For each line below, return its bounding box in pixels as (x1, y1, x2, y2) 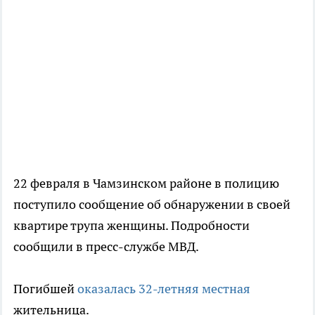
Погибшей (13, 280, 77, 297)
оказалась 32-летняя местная (77, 280, 250, 297)
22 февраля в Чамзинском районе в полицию (13, 174, 279, 191)
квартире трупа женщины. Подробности (13, 217, 250, 233)
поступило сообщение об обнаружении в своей (13, 195, 290, 212)
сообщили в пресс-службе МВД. (13, 238, 199, 255)
